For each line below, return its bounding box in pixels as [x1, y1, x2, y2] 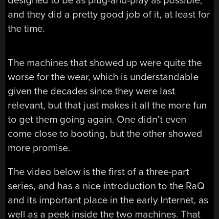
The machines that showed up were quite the [8, 56, 202, 69]
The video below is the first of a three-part [8, 166, 190, 178]
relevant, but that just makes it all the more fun [8, 99, 207, 111]
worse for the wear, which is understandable [8, 70, 199, 83]
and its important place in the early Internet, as [8, 194, 209, 207]
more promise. [8, 141, 71, 154]
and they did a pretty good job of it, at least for [8, 8, 211, 21]
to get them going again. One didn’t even [8, 113, 187, 126]
